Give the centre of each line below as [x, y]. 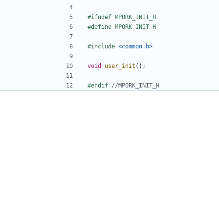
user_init [120, 66]
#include [101, 46]
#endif [99, 85]
